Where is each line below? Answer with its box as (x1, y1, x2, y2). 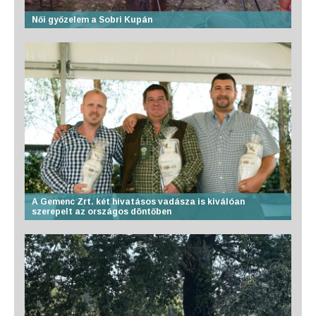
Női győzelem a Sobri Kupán (32, 15, 152, 25)
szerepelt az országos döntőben (32, 207, 171, 217)
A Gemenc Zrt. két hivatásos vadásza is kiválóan (32, 197, 245, 207)
